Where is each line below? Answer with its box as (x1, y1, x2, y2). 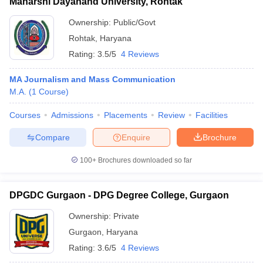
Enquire (122, 132, 150, 142)
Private (113, 211, 139, 221)
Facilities (195, 110, 228, 120)
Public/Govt (113, 18, 156, 27)
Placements (104, 110, 147, 120)
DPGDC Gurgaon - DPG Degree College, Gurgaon (9, 190, 229, 200)
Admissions (51, 110, 93, 120)
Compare (35, 132, 70, 142)
